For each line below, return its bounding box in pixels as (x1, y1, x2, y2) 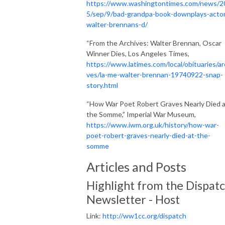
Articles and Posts (86, 159, 186, 174)
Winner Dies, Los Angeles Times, (86, 49, 189, 58)
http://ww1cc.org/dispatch (102, 211, 186, 220)
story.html (86, 80, 118, 89)
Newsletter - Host (86, 192, 180, 206)
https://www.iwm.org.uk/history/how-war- (86, 120, 219, 129)
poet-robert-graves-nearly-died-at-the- (86, 131, 210, 140)
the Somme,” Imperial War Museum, (86, 109, 196, 119)
